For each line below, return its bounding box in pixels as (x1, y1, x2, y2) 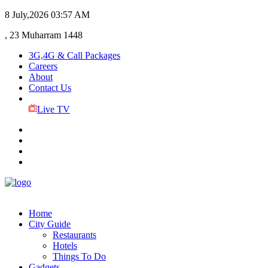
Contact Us (29, 83, 71, 93)
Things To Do (53, 251, 106, 261)
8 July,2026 (5, 10, 48, 20)
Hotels (53, 240, 77, 251)
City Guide (29, 219, 71, 229)
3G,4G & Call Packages (29, 50, 120, 60)
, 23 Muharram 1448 (5, 30, 83, 40)
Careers (29, 61, 57, 71)
